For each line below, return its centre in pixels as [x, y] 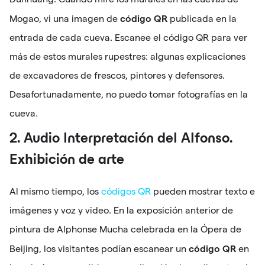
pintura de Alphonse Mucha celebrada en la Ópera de [125, 230]
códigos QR [126, 192]
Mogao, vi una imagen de [65, 19]
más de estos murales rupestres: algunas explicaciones [127, 57]
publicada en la [202, 19]
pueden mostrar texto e [203, 192]
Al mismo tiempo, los [55, 192]
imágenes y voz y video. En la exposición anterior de [121, 211]
